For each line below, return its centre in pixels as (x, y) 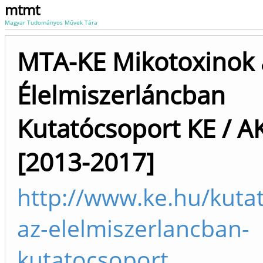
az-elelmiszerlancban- (133, 228)
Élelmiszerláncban (121, 95)
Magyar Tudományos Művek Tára (51, 22)
